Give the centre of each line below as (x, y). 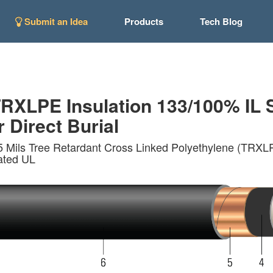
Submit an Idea (55, 21)
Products (144, 21)
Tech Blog (221, 21)
